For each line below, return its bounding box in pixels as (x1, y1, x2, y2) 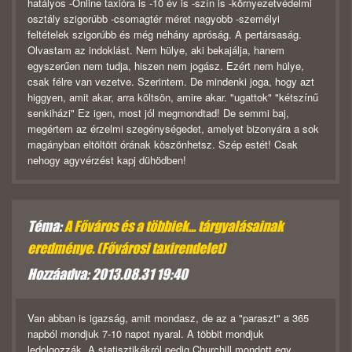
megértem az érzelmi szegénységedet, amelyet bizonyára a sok (27, 121, 319, 137)
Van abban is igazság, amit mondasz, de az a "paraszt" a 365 (27, 310, 309, 326)
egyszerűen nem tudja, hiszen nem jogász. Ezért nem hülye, (27, 58, 304, 74)
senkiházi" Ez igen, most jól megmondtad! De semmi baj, (27, 105, 289, 121)
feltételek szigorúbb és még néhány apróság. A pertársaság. (27, 27, 302, 42)
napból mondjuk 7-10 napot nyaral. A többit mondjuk (27, 326, 264, 342)
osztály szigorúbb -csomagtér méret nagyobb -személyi (27, 11, 280, 27)
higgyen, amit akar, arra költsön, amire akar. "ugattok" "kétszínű (27, 90, 318, 105)
